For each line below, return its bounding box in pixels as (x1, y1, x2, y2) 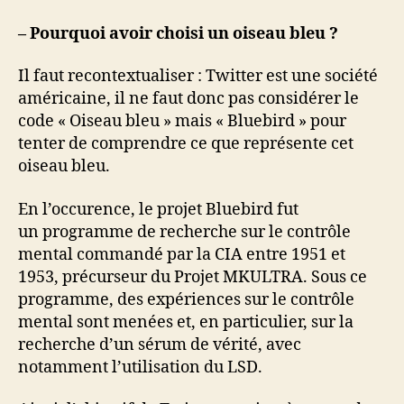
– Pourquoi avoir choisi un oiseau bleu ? (18, 23, 338, 44)
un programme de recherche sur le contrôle (18, 221, 351, 243)
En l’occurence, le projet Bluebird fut (18, 198, 298, 220)
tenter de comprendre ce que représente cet (18, 133, 353, 154)
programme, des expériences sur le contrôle (18, 289, 354, 310)
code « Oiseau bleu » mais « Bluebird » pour (18, 111, 346, 132)
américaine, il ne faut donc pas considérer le (18, 88, 359, 109)
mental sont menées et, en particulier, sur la (18, 311, 353, 333)
